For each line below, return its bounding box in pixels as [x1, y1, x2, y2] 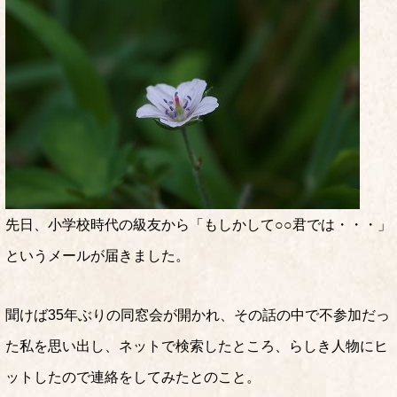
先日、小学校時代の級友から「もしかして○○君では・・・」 [5, 217, 392, 232]
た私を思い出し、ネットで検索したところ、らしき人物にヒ [5, 339, 388, 354]
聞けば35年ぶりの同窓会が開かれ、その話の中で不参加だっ [5, 307, 390, 323]
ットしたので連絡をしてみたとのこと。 [5, 370, 261, 385]
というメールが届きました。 [5, 248, 190, 263]
